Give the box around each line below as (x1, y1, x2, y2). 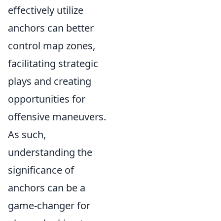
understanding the (8, 145, 92, 159)
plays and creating (8, 74, 91, 88)
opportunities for (8, 92, 85, 106)
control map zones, (8, 38, 95, 52)
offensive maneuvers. (8, 110, 106, 123)
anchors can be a (8, 181, 85, 194)
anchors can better (8, 21, 94, 35)
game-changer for (8, 198, 90, 212)
